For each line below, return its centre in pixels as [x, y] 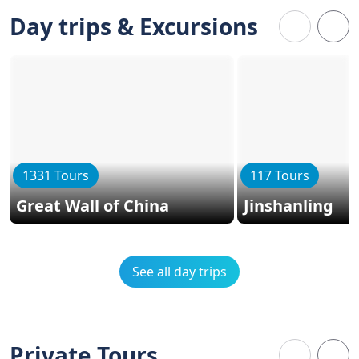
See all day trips [179, 272]
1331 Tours [56, 175]
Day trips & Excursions [134, 26]
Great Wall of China [93, 206]
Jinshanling [288, 206]
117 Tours [280, 175]
